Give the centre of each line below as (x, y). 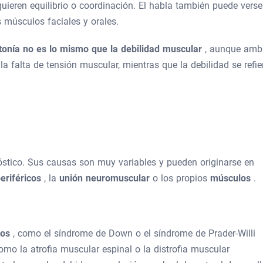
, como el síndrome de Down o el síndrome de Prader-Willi (134, 233)
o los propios (181, 178)
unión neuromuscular (106, 178)
